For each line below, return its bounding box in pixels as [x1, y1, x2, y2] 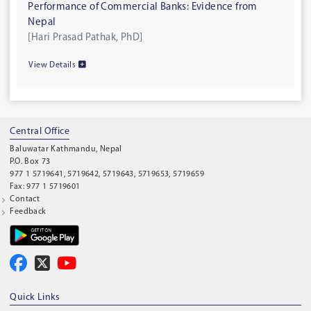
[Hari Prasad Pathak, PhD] [28, 32, 143, 43]
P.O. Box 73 [10, 158, 51, 166]
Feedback [10, 208, 47, 216]
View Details [28, 60, 78, 69]
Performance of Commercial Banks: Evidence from [28, 1, 258, 12]
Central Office [10, 126, 70, 137]
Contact [10, 195, 40, 203]
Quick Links [10, 292, 60, 303]
